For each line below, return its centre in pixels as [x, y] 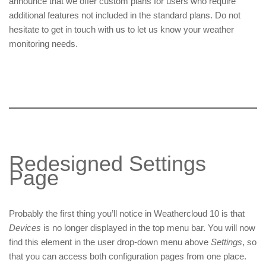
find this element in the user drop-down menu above [110, 242]
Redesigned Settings [107, 164]
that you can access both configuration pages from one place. [128, 256]
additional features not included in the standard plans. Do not [125, 15]
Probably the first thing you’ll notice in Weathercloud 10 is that [127, 214]
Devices [25, 228]
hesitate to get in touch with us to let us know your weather [121, 30]
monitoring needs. [43, 44]
